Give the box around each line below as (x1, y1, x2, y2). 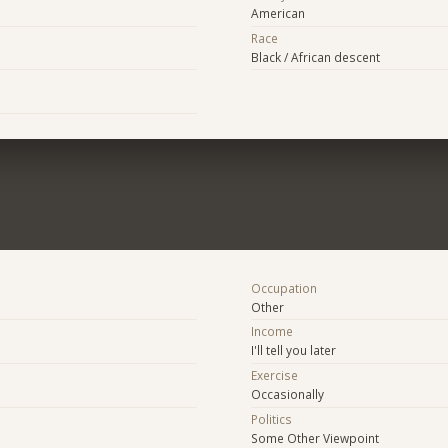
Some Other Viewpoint (250, 429, 379, 446)
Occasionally (250, 386, 324, 403)
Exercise (250, 367, 298, 384)
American (250, 5, 305, 22)
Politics (250, 410, 292, 427)
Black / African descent (250, 49, 380, 66)
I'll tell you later (250, 342, 336, 359)
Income (250, 323, 293, 340)
